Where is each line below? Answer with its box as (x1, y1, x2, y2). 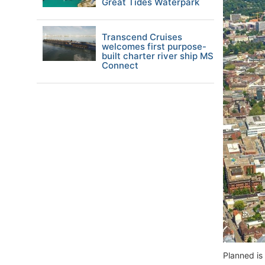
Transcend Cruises (102, 31, 182, 43)
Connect (102, 60, 138, 71)
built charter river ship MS (102, 50, 214, 62)
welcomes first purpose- (102, 41, 206, 52)
